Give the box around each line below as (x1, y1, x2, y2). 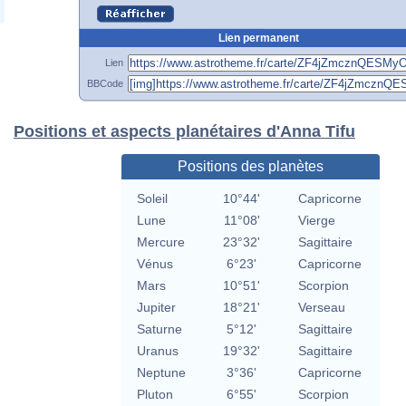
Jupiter (136, 300, 176, 315)
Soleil (136, 191, 168, 207)
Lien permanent (218, 31, 299, 44)
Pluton (136, 387, 173, 402)
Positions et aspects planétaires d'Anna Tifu (14, 121, 355, 140)
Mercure (136, 235, 185, 250)
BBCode (87, 77, 123, 89)
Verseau (297, 300, 345, 315)
